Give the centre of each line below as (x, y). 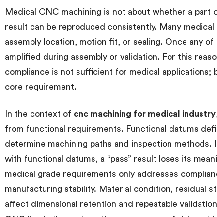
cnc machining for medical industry (145, 114)
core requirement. (41, 86)
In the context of (39, 114)
